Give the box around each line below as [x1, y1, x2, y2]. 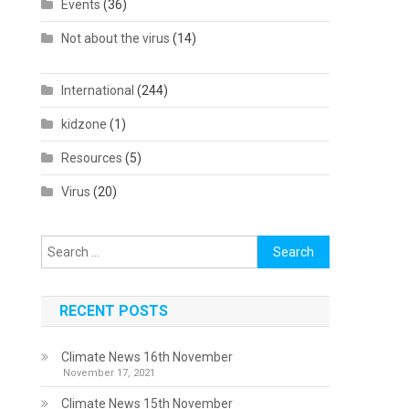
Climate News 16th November [61, 350, 234, 364]
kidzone [61, 117, 108, 131]
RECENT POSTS [59, 302, 169, 320]
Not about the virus [61, 31, 171, 46]
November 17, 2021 [63, 367, 156, 379]
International [61, 83, 135, 98]
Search [257, 238, 299, 253]
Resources [61, 151, 123, 165]
